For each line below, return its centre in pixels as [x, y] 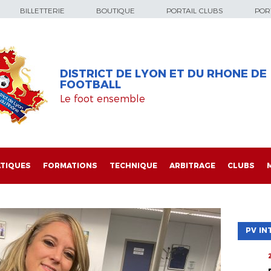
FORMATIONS [70, 165]
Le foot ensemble [103, 99]
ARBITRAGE [192, 165]
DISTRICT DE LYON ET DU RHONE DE [163, 74]
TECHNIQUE [133, 165]
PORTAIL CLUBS [195, 11]
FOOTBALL [90, 85]
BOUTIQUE [116, 11]
